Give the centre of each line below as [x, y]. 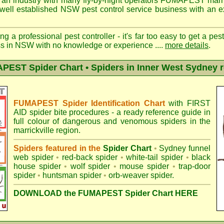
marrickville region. [47, 130]
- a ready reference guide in [160, 112]
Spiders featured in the [58, 148]
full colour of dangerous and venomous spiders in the [112, 121]
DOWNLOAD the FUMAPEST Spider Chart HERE [106, 193]
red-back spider [90, 157]
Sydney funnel [185, 148]
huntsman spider [72, 175]
